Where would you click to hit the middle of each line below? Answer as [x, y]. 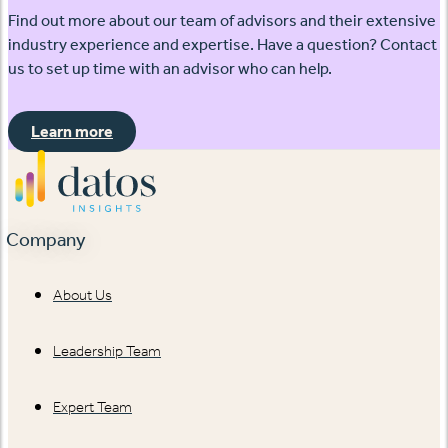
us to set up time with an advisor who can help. [170, 69]
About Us [82, 295]
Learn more [72, 132]
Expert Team [92, 407]
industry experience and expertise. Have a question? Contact [222, 45]
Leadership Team [107, 351]
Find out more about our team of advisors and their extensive [222, 21]
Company [46, 240]
